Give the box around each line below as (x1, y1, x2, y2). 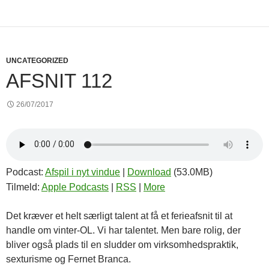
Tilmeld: (6, 181, 41, 192)
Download (127, 166, 171, 177)
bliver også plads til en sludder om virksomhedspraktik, (6, 239, 238, 250)
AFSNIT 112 (6, 69, 112, 92)
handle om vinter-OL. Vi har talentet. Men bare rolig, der (6, 225, 241, 235)
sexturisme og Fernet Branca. (6, 253, 131, 264)
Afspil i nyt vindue (45, 166, 120, 177)
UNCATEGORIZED (6, 56, 68, 65)
